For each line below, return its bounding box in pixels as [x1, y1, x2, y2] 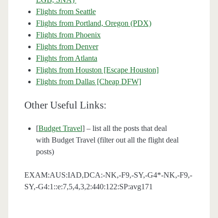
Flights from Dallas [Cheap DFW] [36, 77, 141, 86]
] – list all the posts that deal [82, 124, 167, 133]
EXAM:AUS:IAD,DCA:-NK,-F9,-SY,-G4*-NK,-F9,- [24, 171, 192, 180]
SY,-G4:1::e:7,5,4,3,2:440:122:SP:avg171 [24, 182, 153, 191]
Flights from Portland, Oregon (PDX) [36, 19, 151, 28]
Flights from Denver [36, 42, 98, 51]
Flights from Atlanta [36, 54, 97, 63]
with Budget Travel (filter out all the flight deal [36, 136, 179, 145]
